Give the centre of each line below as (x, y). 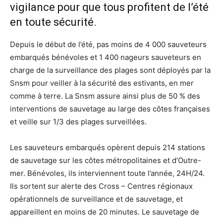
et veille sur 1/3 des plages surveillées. (78, 122)
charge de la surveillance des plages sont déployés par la (110, 70)
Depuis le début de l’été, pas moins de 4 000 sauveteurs (108, 45)
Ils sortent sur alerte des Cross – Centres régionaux (101, 186)
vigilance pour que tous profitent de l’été (109, 7)
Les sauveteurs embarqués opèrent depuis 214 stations (108, 148)
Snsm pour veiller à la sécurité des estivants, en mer (102, 83)
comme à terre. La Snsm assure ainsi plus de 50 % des (105, 96)
